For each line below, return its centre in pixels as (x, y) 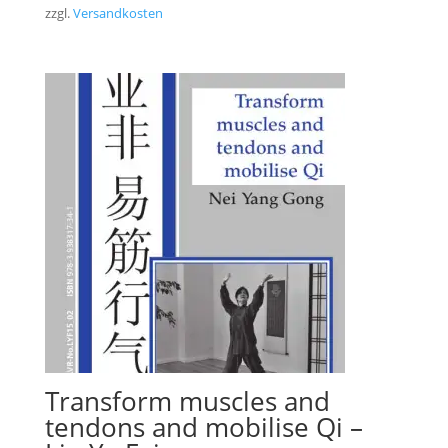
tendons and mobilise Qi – (203, 426)
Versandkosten (117, 13)
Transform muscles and (187, 400)
